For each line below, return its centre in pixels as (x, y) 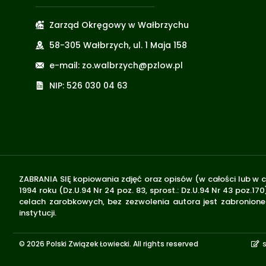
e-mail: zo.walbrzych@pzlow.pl (116, 65)
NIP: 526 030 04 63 (88, 85)
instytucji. (39, 213)
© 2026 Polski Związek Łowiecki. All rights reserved (109, 244)
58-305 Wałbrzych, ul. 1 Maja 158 (118, 45)
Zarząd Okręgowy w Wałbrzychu (119, 25)
